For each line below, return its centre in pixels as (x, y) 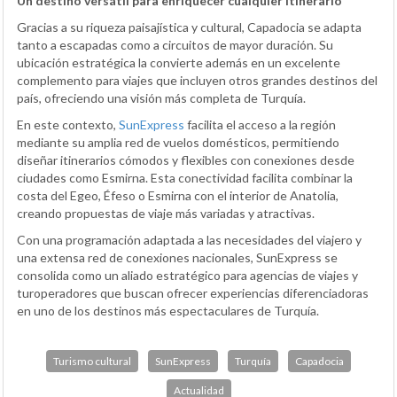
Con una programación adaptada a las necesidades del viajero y (189, 240)
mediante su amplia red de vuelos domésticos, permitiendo (178, 143)
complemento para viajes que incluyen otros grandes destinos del (197, 81)
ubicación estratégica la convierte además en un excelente (179, 63)
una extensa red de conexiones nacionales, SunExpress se (177, 258)
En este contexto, (68, 125)
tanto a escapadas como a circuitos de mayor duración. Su (175, 45)
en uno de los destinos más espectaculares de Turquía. (168, 311)
